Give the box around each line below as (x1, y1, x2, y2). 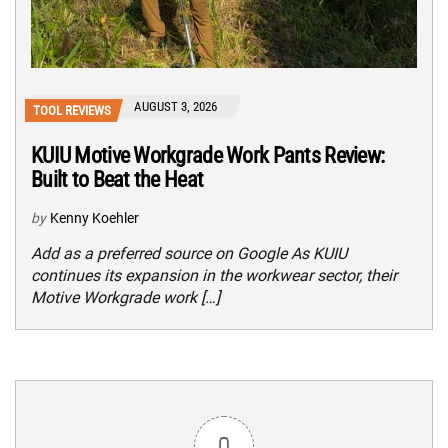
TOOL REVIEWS (33, 103, 111, 119)
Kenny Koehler (50, 210, 139, 227)
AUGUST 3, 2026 (134, 99, 217, 115)
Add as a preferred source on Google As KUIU (31, 244, 347, 264)
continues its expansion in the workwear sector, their (31, 266, 397, 286)
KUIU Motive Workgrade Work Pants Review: (31, 143, 385, 169)
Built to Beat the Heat (31, 167, 204, 193)
